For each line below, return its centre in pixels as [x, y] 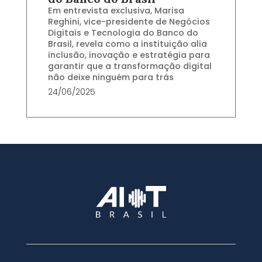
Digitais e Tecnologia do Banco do [123, 33]
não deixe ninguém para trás [111, 77]
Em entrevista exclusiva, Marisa [116, 11]
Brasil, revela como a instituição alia [127, 44]
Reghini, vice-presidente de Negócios [129, 22]
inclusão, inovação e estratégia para [129, 55]
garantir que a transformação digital [130, 66]
